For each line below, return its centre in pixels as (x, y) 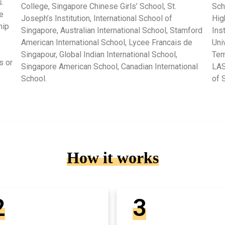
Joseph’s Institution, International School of (96, 18)
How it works (113, 157)
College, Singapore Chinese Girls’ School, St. (98, 6)
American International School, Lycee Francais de (106, 42)
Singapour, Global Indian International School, (99, 54)
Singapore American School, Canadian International (109, 66)
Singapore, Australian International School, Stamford (111, 30)
